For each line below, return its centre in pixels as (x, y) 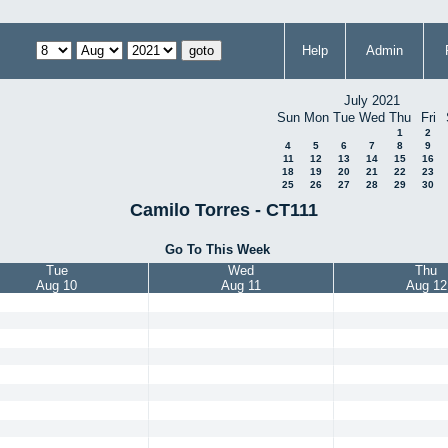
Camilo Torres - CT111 (224, 209)
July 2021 (372, 100)
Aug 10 (56, 286)
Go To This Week (217, 249)
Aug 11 (241, 286)
